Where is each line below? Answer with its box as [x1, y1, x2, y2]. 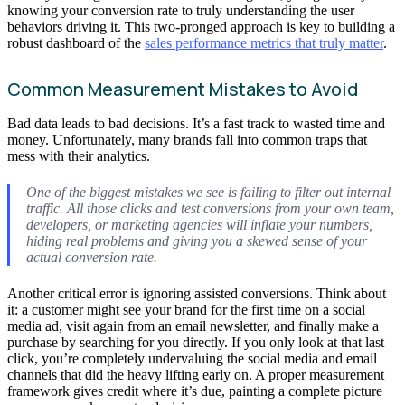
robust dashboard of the [7, 34, 145, 51]
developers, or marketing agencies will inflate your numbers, [25, 217, 372, 233]
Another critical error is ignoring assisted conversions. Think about [7, 286, 386, 302]
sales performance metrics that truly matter [145, 34, 383, 51]
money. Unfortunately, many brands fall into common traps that [7, 131, 367, 147]
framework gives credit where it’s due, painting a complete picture [7, 383, 382, 400]
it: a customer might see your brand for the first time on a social [7, 302, 365, 318]
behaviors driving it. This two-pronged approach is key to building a [7, 18, 395, 34]
